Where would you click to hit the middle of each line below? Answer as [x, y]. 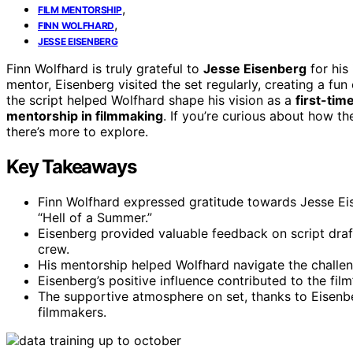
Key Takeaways [71, 166]
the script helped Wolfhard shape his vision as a [151, 100]
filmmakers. [72, 312]
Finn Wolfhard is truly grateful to [105, 68]
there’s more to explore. [77, 131]
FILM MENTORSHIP [80, 9]
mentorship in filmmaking [85, 115]
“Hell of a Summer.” [95, 217]
